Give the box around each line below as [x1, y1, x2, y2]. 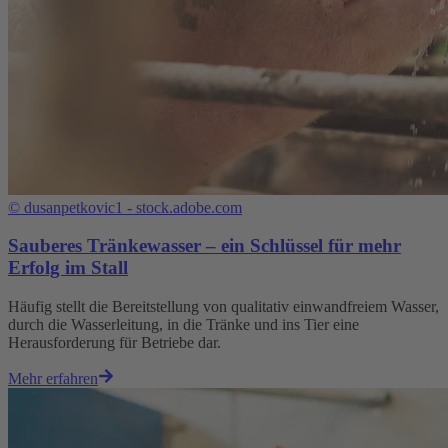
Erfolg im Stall [8, 257, 128, 279]
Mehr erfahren [8, 369, 98, 387]
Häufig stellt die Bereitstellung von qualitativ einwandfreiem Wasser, [8, 297, 439, 315]
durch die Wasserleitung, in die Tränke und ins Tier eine [8, 315, 359, 333]
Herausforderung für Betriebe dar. [8, 333, 221, 351]
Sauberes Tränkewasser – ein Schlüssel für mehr [8, 235, 401, 257]
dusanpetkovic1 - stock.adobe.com [24, 198, 242, 216]
